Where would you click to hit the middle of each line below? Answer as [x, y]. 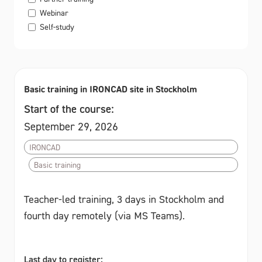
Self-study [57, 27]
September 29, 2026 [71, 127]
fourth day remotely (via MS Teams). [104, 216]
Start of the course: [69, 109]
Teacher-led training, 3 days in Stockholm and [124, 199]
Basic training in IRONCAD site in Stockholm [111, 89]
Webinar [54, 13]
